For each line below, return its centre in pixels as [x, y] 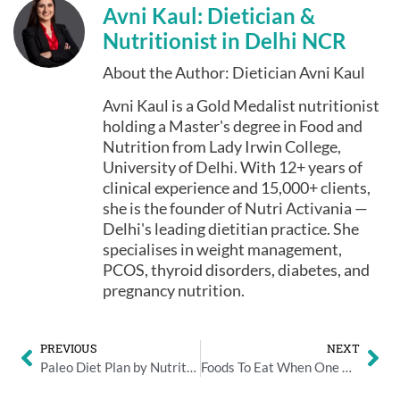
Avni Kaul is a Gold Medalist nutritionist [241, 105]
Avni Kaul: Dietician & [209, 15]
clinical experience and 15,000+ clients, [237, 187]
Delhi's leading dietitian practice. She [231, 228]
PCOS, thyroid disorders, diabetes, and [236, 269]
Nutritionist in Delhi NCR [225, 40]
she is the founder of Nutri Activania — [235, 208]
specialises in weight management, [222, 249]
